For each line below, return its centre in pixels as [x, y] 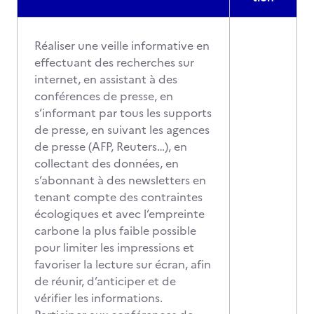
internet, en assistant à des [106, 79]
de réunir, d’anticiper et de [105, 281]
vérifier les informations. [98, 298]
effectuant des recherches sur [114, 62]
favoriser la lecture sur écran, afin [123, 264]
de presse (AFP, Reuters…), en [111, 146]
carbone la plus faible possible [115, 231]
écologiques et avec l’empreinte [120, 214]
